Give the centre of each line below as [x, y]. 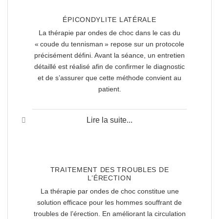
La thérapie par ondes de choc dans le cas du [109, 33]
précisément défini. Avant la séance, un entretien [109, 55]
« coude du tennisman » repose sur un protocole [109, 44]
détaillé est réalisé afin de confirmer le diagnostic [109, 67]
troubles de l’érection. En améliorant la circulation [109, 214]
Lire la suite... [109, 120]
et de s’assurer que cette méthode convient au [109, 78]
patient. [109, 89]
